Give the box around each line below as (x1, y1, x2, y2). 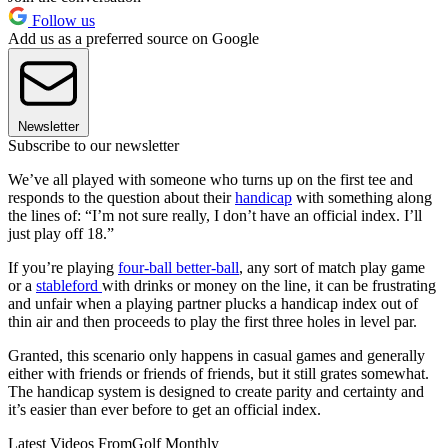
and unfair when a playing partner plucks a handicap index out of (8, 295, 418, 313)
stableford (36, 277, 102, 295)
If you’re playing (8, 259, 118, 277)
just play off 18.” (8, 225, 114, 243)
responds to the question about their (8, 189, 235, 207)
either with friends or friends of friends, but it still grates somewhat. (8, 365, 429, 383)
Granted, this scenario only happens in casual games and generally (8, 347, 425, 365)
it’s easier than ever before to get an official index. (8, 401, 321, 419)
